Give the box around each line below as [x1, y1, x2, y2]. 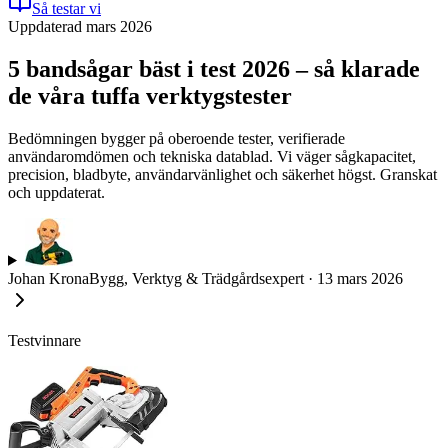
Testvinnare [8, 331, 81, 349]
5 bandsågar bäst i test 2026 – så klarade [8, 55, 420, 82]
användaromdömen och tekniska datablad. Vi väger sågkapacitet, [8, 147, 416, 165]
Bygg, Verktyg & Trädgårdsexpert [89, 269, 304, 287]
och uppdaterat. [8, 183, 105, 201]
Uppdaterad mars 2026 [8, 18, 152, 35]
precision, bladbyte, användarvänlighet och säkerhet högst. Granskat [8, 165, 437, 183]
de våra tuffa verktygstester [8, 82, 292, 109]
